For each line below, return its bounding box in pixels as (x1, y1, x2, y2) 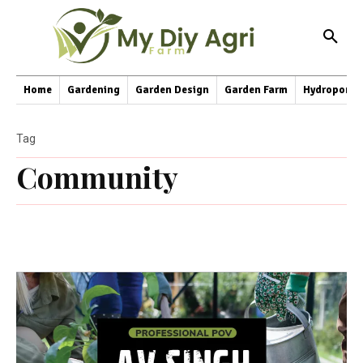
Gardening (67, 83, 120, 96)
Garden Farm (224, 83, 288, 96)
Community (16, 156, 178, 196)
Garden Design (135, 83, 209, 96)
